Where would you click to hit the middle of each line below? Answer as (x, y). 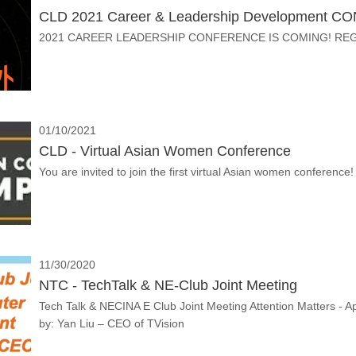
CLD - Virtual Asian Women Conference (165, 151)
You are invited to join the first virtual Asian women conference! (196, 172)
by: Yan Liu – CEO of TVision (112, 323)
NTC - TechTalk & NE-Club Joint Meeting (168, 285)
